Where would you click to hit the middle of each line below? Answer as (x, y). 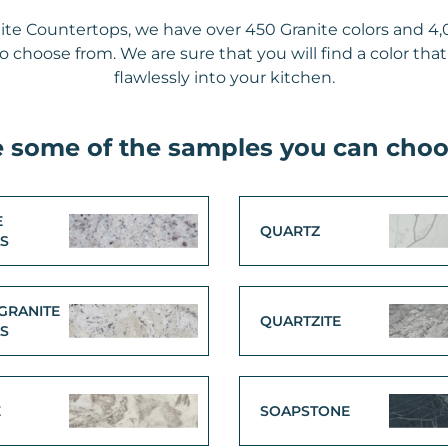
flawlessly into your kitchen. (224, 77)
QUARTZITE (300, 320)
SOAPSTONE (305, 411)
